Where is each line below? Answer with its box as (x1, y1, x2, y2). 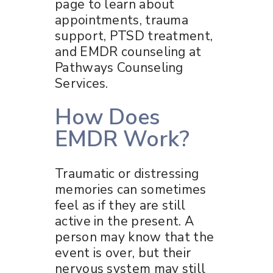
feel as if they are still (55, 196, 186, 214)
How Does (55, 102, 160, 132)
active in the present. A (55, 212, 194, 230)
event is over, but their (55, 244, 191, 261)
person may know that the (55, 228, 214, 246)
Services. (55, 74, 108, 92)
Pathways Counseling (55, 58, 183, 76)
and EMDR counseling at (55, 43, 202, 60)
